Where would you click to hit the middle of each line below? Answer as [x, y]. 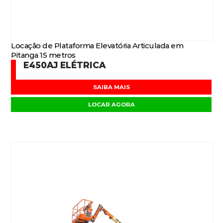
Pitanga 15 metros [43, 55]
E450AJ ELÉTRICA [65, 65]
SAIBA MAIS [111, 87]
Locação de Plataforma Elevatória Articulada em [97, 46]
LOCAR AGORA [111, 105]
